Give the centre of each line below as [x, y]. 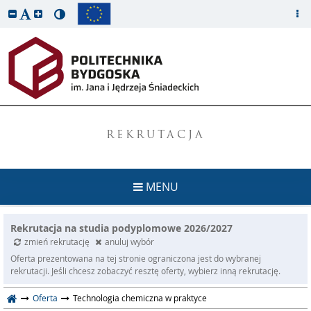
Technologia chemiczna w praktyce [140, 298]
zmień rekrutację [58, 242]
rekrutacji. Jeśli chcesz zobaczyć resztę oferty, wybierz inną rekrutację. [145, 271]
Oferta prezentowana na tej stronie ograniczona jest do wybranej [136, 258]
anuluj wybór [129, 242]
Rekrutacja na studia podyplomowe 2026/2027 [121, 228]
